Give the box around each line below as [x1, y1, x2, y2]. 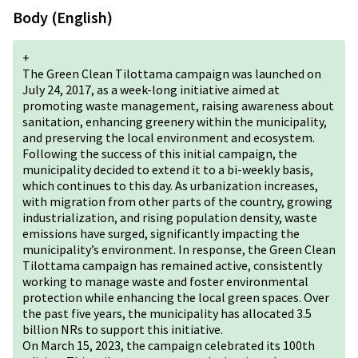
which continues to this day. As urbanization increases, [22, 177, 318, 193]
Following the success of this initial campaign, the [22, 145, 297, 161]
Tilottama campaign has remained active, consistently [22, 257, 322, 273]
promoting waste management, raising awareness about [22, 97, 334, 113]
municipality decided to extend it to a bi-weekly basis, [22, 161, 313, 177]
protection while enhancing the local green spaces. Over [22, 289, 329, 305]
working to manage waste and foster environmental [22, 273, 308, 289]
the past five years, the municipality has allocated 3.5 [22, 305, 312, 321]
